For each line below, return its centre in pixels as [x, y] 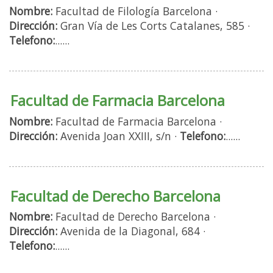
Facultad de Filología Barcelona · [135, 11]
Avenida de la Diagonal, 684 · [131, 231]
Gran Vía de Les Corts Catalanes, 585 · [154, 26]
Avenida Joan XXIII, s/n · [119, 136]
